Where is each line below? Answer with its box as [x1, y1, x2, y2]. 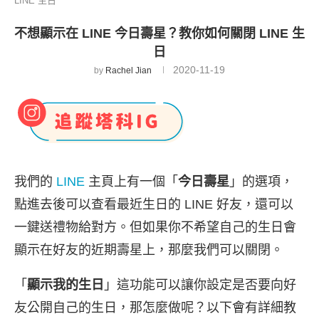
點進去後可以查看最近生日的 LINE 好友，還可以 [14, 197, 293, 211]
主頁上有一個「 [85, 174, 178, 189]
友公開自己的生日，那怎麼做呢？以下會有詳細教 [14, 300, 296, 315]
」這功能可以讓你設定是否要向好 [104, 278, 296, 292]
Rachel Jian [105, 66, 152, 75]
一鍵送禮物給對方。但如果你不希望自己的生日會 [14, 220, 296, 234]
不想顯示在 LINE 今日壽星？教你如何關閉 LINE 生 [14, 26, 305, 41]
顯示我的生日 [27, 278, 104, 292]
